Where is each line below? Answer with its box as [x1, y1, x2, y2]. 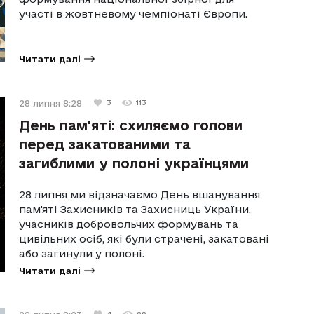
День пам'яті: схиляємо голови [19, 117, 243, 133]
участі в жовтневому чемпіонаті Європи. [19, 7, 248, 20]
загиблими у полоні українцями [19, 155, 250, 171]
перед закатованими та [19, 136, 191, 152]
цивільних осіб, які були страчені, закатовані [19, 232, 270, 245]
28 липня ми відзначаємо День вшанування [19, 188, 261, 200]
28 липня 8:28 [19, 97, 83, 108]
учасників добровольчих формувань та [19, 217, 239, 230]
